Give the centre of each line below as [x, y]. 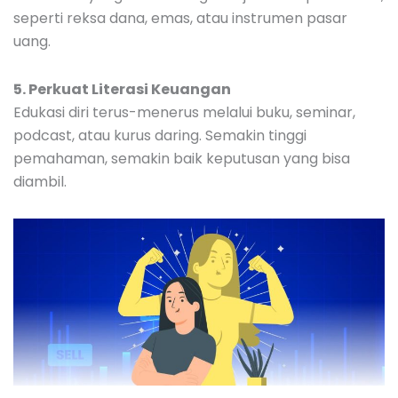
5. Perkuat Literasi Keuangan [122, 89]
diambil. [40, 181]
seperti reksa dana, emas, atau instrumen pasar [180, 18]
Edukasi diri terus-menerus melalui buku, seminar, [184, 112]
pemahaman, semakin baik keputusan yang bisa [182, 158]
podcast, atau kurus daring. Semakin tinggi [160, 135]
